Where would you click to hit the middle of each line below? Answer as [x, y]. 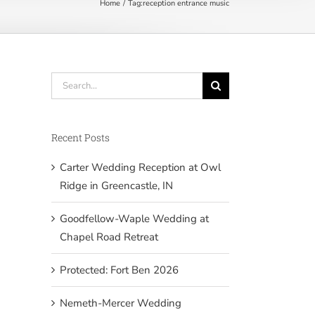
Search [67, 81]
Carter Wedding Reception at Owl [140, 167]
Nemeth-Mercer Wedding [121, 303]
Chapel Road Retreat [109, 237]
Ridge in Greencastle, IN [116, 185]
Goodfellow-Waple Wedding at [134, 218]
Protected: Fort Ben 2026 [119, 270]
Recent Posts [81, 137]
